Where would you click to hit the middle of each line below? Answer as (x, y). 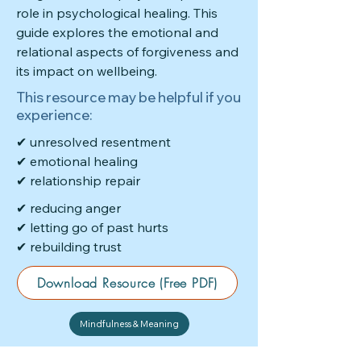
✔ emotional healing (77, 161)
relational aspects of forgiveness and (127, 52)
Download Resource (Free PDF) (127, 283)
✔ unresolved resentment (93, 142)
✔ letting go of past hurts (92, 227)
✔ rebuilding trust (69, 247)
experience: (54, 115)
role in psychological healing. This (117, 13)
